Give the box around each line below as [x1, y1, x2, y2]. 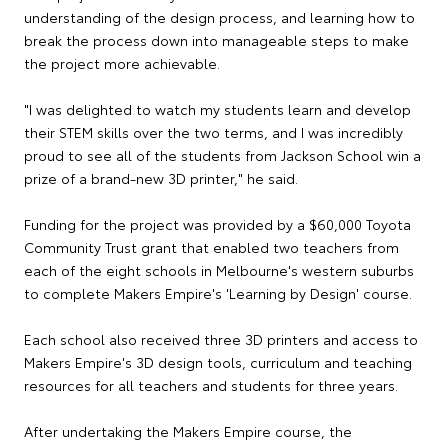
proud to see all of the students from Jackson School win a [24, 145, 421, 166]
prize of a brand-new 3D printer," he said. [24, 168, 298, 189]
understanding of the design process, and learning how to [24, 7, 415, 28]
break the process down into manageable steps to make [24, 30, 409, 51]
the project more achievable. [24, 53, 220, 74]
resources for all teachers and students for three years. [24, 375, 398, 396]
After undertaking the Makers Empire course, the [24, 421, 352, 442]
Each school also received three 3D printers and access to [24, 329, 418, 350]
